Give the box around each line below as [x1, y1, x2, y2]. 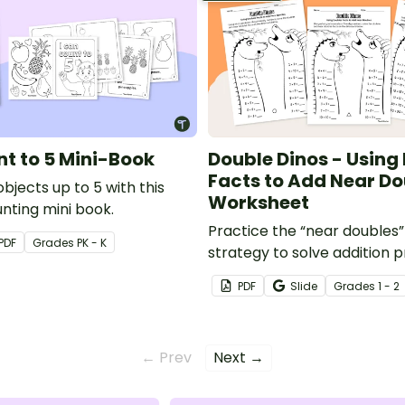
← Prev [141, 346, 192, 368]
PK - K [77, 234, 107, 250]
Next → [213, 346, 264, 368]
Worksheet [208, 189, 309, 215]
